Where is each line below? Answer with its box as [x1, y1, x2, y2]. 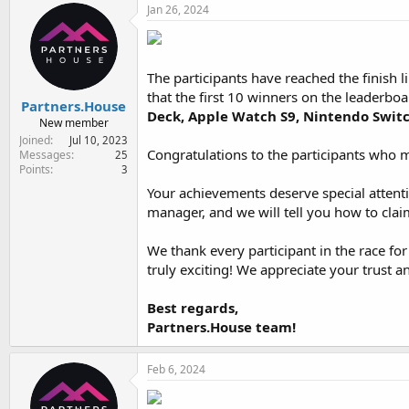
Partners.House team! [147, 317, 296, 336]
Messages [19, 147, 71, 163]
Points [19, 162, 50, 177]
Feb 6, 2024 [147, 361, 205, 377]
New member [38, 115, 109, 131]
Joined [19, 132, 50, 148]
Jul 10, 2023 [69, 133, 128, 147]
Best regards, [147, 298, 238, 317]
